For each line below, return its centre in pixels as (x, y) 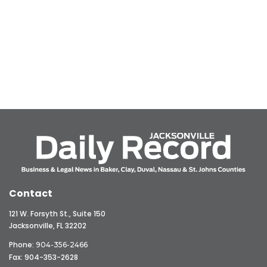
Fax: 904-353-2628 (44, 257)
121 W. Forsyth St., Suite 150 (57, 214)
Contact (31, 194)
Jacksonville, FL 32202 (48, 226)
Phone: (22, 245)
